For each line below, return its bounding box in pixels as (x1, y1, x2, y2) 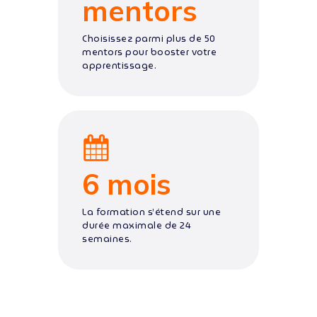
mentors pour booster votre (82, 45, 217, 60)
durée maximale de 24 (82, 218, 192, 234)
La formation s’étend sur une (82, 204, 221, 220)
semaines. (82, 231, 132, 247)
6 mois (82, 166, 172, 202)
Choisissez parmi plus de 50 (82, 31, 216, 47)
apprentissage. (82, 58, 157, 74)
